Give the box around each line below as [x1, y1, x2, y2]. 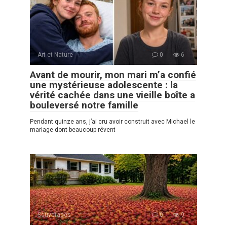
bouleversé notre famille [30, 99, 138, 111]
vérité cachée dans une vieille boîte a [30, 89, 195, 101]
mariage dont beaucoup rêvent [30, 126, 116, 133]
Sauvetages [37, 211, 71, 218]
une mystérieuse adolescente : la [30, 79, 178, 91]
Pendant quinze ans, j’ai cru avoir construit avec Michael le [30, 118, 195, 125]
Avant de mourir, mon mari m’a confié [30, 68, 196, 81]
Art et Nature [37, 51, 73, 58]
